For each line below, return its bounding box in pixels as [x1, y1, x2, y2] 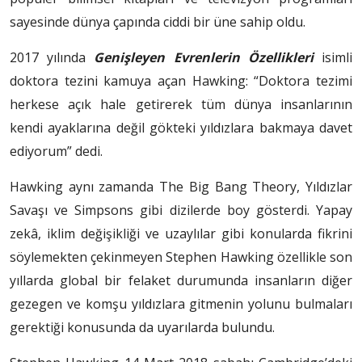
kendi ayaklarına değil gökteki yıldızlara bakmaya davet [10, 118, 352, 137]
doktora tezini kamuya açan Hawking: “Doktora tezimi [10, 71, 352, 90]
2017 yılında [10, 48, 95, 66]
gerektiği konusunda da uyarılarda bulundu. [10, 318, 275, 336]
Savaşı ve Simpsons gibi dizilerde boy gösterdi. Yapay [10, 200, 352, 219]
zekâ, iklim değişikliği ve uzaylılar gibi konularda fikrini [10, 224, 352, 242]
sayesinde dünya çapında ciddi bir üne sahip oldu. [10, 12, 305, 31]
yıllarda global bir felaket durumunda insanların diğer [10, 271, 352, 289]
